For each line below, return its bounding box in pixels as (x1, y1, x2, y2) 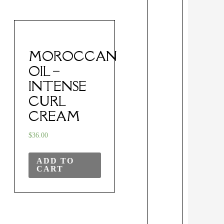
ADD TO (36, 156, 74, 165)
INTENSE (28, 77, 86, 95)
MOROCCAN (28, 47, 117, 65)
